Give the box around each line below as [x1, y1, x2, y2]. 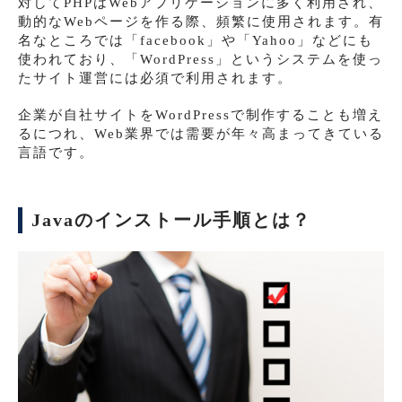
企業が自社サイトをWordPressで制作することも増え [18, 108, 383, 123]
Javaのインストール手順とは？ [31, 211, 311, 231]
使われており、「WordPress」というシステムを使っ [18, 52, 383, 67]
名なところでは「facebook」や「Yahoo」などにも [18, 33, 373, 48]
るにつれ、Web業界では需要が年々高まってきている [18, 127, 384, 142]
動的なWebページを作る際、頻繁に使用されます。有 [18, 14, 384, 30]
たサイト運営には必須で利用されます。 [18, 71, 293, 86]
